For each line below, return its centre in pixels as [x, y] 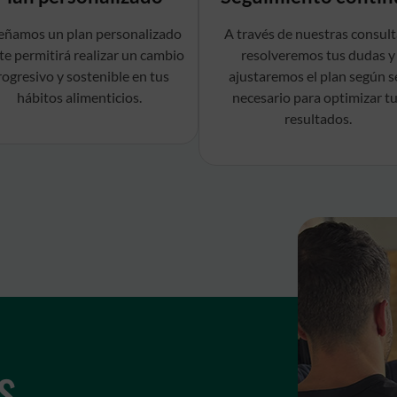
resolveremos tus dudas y [318, 55]
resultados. [318, 119]
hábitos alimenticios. [79, 97]
